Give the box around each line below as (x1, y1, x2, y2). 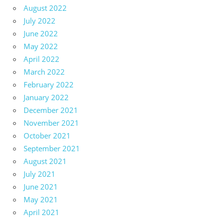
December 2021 (24, 105, 78, 115)
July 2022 (24, 15, 55, 26)
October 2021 (24, 130, 71, 140)
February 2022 (24, 79, 74, 89)
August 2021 (24, 156, 67, 166)
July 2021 (24, 168, 55, 179)
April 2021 (24, 207, 59, 217)
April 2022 (24, 54, 59, 64)
